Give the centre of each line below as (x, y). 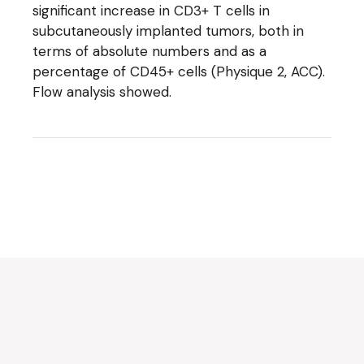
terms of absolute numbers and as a (150, 51)
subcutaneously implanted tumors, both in (169, 31)
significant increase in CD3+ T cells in (152, 11)
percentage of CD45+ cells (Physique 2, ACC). (179, 71)
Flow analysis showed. (102, 92)
